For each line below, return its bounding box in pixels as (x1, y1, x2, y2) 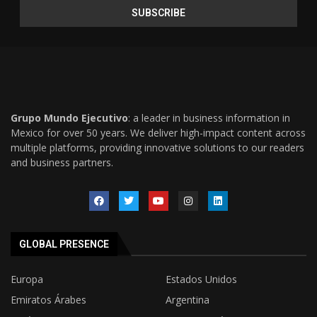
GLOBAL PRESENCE (19, 238, 109, 250)
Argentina (166, 293, 209, 307)
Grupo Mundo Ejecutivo (11, 111, 128, 125)
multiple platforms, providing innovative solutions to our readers (11, 141, 304, 155)
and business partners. (11, 156, 113, 170)
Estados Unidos (166, 272, 237, 287)
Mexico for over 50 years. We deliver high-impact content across (11, 126, 306, 140)
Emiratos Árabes (11, 293, 86, 307)
